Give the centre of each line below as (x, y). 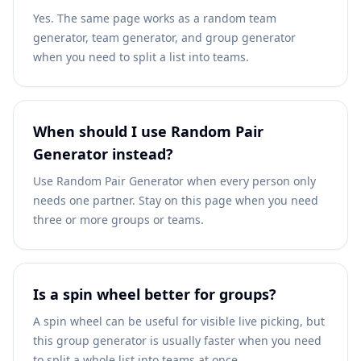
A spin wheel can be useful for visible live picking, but (179, 321)
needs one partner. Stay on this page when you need (176, 200)
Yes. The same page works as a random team (155, 18)
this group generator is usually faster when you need (177, 340)
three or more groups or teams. (118, 220)
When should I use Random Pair (148, 131)
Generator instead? (103, 154)
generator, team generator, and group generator (164, 37)
